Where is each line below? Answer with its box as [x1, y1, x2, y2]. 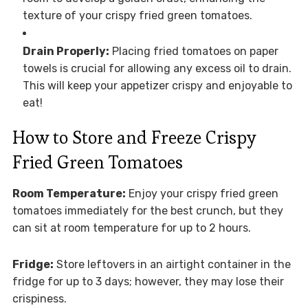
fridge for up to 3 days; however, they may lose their [12, 275, 284, 289]
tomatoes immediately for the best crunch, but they [12, 204, 283, 218]
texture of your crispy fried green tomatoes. [22, 9, 252, 23]
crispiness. [12, 292, 67, 306]
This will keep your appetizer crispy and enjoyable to [22, 79, 292, 93]
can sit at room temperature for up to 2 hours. [12, 221, 251, 235]
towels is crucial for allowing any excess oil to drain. [22, 62, 291, 76]
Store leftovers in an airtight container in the [53, 258, 291, 272]
